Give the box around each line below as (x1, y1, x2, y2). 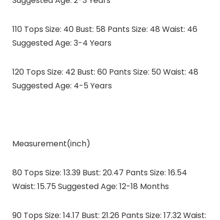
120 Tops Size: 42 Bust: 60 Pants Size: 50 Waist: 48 (12, 66, 198, 78)
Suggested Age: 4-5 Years (12, 80, 112, 92)
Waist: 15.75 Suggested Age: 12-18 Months (12, 181, 169, 192)
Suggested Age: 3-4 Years (12, 37, 111, 49)
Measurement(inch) (12, 138, 90, 150)
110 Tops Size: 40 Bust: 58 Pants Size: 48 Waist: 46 (12, 24, 197, 35)
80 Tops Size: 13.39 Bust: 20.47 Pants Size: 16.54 (12, 167, 187, 179)
